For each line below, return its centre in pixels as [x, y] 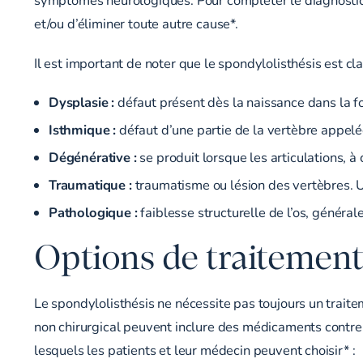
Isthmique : [83, 129]
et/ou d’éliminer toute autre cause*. [136, 23]
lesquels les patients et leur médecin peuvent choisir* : [195, 350]
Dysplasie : [82, 102]
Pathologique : [93, 212]
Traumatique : [90, 184]
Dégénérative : [93, 157]
